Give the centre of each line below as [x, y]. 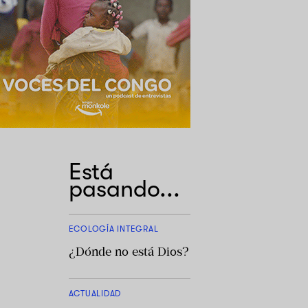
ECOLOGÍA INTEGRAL [113, 229]
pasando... [124, 188]
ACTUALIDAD [95, 293]
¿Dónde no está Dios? [129, 251]
